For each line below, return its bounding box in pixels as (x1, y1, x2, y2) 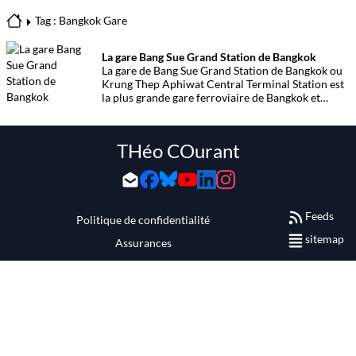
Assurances (114, 235, 172, 250)
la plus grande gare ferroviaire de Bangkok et (102, 91, 320, 104)
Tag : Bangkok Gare (35, 14, 127, 27)
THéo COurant (116, 139, 240, 162)
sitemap (305, 232, 344, 246)
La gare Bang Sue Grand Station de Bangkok (102, 50, 316, 64)
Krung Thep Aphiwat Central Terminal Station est (102, 77, 344, 91)
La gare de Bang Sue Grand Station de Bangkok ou (102, 64, 342, 77)
